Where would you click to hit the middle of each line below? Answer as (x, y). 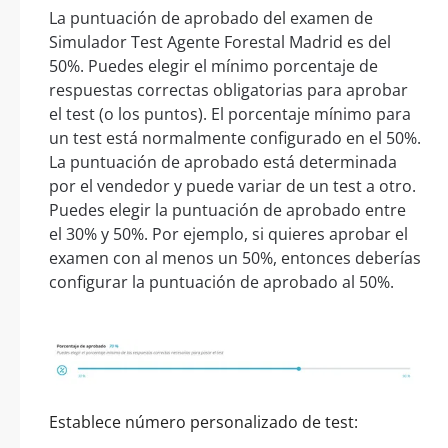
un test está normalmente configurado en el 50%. (235, 138)
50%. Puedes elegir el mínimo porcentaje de (213, 66)
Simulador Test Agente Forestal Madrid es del (220, 42)
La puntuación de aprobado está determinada (223, 162)
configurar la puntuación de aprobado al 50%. (221, 282)
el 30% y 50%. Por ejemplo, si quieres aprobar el (228, 234)
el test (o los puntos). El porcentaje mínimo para (230, 114)
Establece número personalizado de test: (203, 422)
